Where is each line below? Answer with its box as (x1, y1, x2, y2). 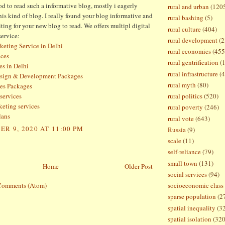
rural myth (168, 80, 196, 89)
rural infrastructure (168, 69, 218, 78)
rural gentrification (168, 58, 218, 67)
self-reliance (168, 147, 201, 157)
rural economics (168, 47, 211, 56)
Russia (168, 125, 186, 134)
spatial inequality (168, 203, 215, 212)
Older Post (125, 162, 153, 171)
